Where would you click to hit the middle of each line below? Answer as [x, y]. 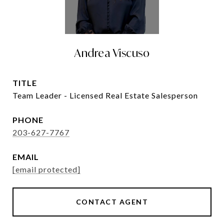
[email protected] [46, 169]
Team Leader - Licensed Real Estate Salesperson [105, 95]
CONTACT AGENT [112, 202]
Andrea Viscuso [112, 53]
